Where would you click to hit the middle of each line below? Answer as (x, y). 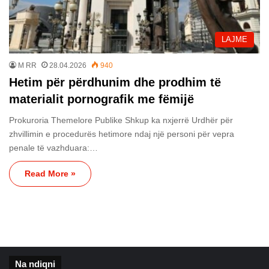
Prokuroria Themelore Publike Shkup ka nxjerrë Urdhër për (121, 120)
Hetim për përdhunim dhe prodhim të (115, 82)
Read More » (50, 173)
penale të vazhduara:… (53, 147)
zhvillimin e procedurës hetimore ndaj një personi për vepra (122, 134)
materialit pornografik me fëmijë (101, 99)
